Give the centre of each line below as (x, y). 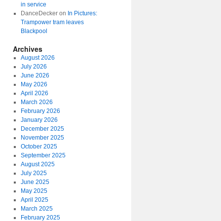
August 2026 (37, 58)
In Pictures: (82, 13)
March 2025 (37, 209)
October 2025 (39, 147)
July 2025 (34, 173)
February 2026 (40, 111)
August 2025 (37, 164)
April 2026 (34, 93)
